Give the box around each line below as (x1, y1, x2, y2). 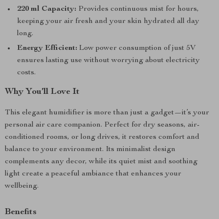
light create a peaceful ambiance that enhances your (5, 170, 181, 178)
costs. (17, 69, 36, 77)
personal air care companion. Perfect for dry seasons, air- (5, 121, 199, 129)
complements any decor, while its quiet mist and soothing (5, 158, 197, 166)
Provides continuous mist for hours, (76, 5, 199, 13)
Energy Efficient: (17, 44, 77, 52)
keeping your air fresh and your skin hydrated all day (17, 18, 199, 25)
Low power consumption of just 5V (77, 44, 196, 52)
